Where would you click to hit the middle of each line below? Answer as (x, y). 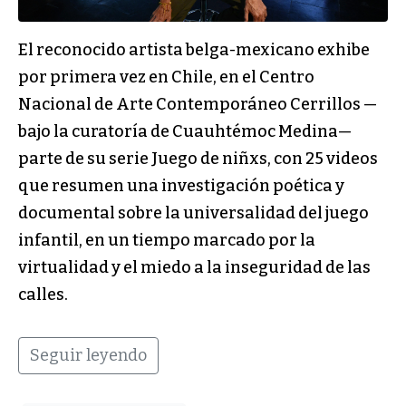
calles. (43, 294)
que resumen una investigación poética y (181, 185)
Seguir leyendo (88, 355)
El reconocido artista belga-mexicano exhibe (194, 49)
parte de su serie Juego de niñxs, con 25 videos (198, 158)
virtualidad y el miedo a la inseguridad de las (194, 267)
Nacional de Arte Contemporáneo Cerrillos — (198, 104)
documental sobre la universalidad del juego (193, 213)
